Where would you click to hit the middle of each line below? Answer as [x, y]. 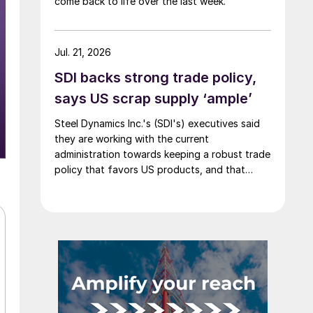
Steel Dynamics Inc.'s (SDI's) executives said [157, 123]
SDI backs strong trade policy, [155, 77]
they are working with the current [132, 138]
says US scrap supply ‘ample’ [153, 98]
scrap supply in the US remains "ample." [146, 184]
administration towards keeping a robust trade [162, 154]
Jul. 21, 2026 [83, 52]
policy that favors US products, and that [150, 169]
